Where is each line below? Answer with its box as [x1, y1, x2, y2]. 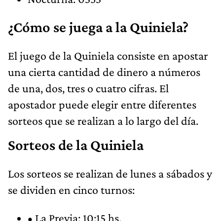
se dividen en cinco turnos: [8, 183, 135, 196]
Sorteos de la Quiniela [8, 136, 144, 153]
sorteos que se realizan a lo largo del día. [8, 113, 198, 127]
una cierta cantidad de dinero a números [8, 65, 200, 78]
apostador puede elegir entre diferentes [8, 97, 196, 111]
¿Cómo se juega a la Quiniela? [8, 18, 188, 36]
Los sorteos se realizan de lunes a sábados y [8, 166, 212, 180]
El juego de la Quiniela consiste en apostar [8, 48, 208, 62]
